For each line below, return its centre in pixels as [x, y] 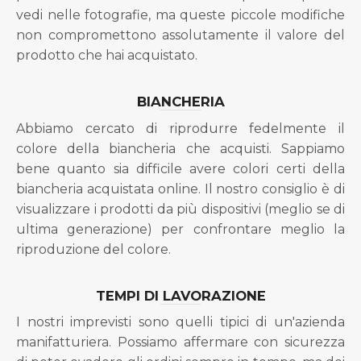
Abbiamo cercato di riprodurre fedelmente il [180, 128]
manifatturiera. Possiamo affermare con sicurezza [180, 342]
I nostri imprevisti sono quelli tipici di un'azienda [180, 322]
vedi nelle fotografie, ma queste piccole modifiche [180, 15]
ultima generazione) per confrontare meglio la [180, 229]
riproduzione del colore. [93, 249]
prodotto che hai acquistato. [107, 56]
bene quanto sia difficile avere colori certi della [180, 168]
